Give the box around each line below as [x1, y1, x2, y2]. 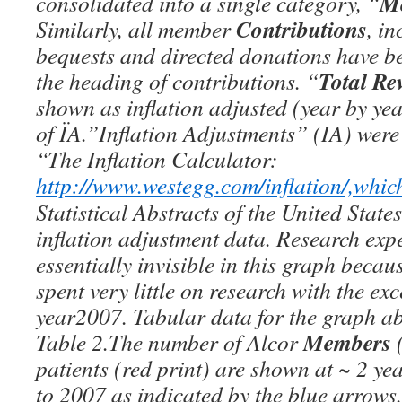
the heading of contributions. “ [36, 66, 319, 96]
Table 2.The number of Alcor [36, 327, 303, 357]
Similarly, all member [36, 13, 236, 44]
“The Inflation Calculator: [36, 144, 278, 174]
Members [303, 326, 391, 358]
